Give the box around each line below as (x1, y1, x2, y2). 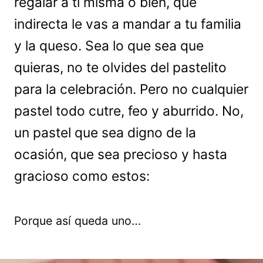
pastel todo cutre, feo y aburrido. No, (14, 103, 244, 119)
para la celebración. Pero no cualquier (14, 81, 248, 97)
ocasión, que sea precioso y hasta (14, 146, 227, 163)
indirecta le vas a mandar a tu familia (14, 16, 241, 32)
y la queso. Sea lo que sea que (14, 38, 204, 54)
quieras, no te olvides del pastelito (14, 59, 227, 76)
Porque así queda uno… (14, 214, 141, 228)
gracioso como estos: (14, 168, 150, 184)
